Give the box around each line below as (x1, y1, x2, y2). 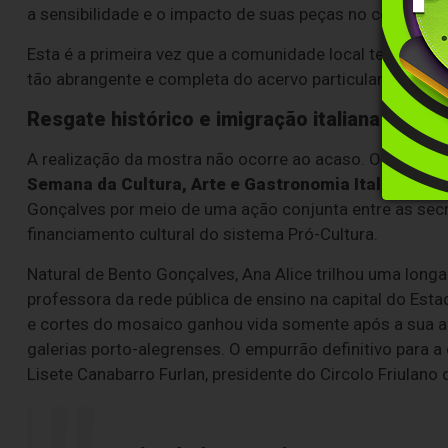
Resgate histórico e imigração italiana (27, 108, 380, 132)
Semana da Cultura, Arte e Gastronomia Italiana (27, 174, 416, 195)
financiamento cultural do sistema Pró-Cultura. (27, 224, 378, 245)
